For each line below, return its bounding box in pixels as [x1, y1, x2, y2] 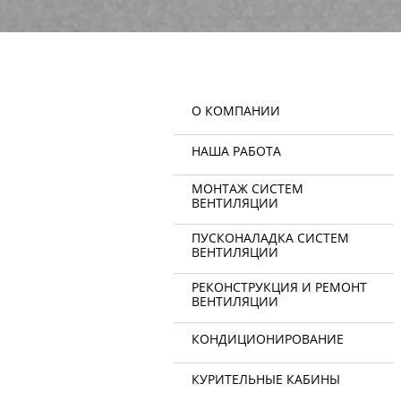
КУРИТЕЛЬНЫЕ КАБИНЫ [192, 370, 340, 388]
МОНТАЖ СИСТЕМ [192, 179, 303, 197]
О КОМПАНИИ [192, 101, 280, 119]
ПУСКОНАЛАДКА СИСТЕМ [192, 228, 349, 246]
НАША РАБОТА [192, 141, 281, 159]
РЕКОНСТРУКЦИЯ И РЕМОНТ [192, 277, 367, 295]
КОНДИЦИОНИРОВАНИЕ [192, 329, 344, 347]
